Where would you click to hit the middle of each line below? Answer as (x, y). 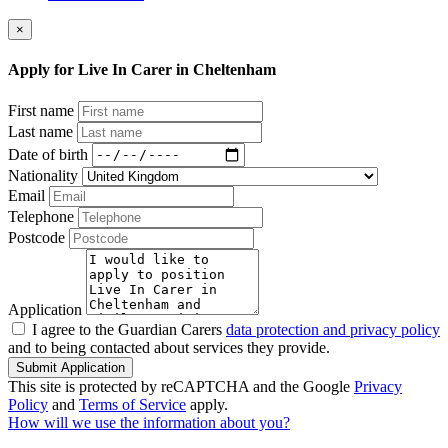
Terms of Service (132, 404)
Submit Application (70, 367)
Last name (40, 131)
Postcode (36, 237)
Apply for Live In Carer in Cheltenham (142, 70)
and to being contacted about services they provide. (169, 347)
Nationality (43, 175)
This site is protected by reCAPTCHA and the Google (181, 386)
